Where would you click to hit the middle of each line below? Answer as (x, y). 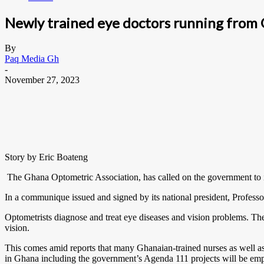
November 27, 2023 (42, 80)
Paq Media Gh (32, 58)
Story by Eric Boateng (46, 157)
